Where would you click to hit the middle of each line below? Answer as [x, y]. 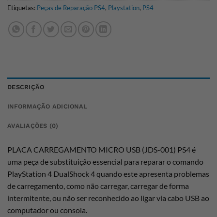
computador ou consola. [47, 210]
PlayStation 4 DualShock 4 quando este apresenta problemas [108, 174]
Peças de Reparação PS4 [71, 8]
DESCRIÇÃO [26, 87]
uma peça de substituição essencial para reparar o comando [105, 162]
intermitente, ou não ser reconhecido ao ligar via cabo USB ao [108, 198]
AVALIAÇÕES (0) [33, 126]
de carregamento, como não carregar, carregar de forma [98, 186]
